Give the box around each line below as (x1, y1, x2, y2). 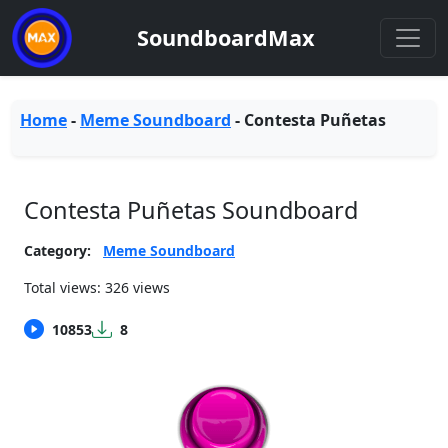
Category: (24, 241, 91, 260)
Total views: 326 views (24, 278, 170, 297)
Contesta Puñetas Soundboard (24, 194, 358, 226)
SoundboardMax (137, 23, 315, 52)
